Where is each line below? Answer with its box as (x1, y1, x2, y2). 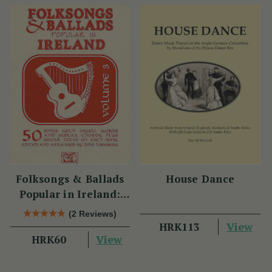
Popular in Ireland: (19, 186, 121, 201)
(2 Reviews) (69, 208, 117, 219)
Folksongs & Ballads (15, 171, 124, 186)
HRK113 (158, 219, 200, 234)
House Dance (166, 171, 235, 186)
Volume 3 (46, 202, 95, 216)
